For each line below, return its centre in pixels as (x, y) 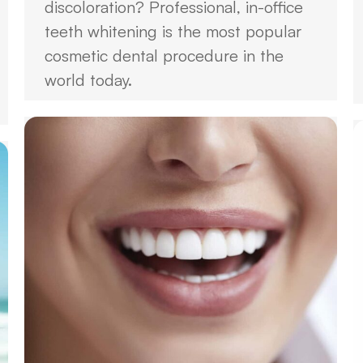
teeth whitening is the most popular (173, 31)
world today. (88, 80)
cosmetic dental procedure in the (164, 56)
